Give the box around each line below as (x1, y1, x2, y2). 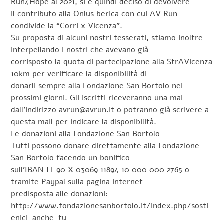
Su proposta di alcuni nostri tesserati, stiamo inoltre (11, 32, 203, 43)
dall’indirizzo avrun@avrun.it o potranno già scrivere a (11, 104, 209, 115)
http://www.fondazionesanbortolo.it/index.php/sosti (11, 200, 209, 211)
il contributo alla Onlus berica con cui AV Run (11, 8, 178, 19)
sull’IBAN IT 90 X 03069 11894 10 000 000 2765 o (11, 164, 190, 175)
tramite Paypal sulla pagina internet (11, 176, 143, 187)
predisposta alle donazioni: (11, 188, 108, 199)
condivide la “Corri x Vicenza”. (11, 20, 123, 31)
